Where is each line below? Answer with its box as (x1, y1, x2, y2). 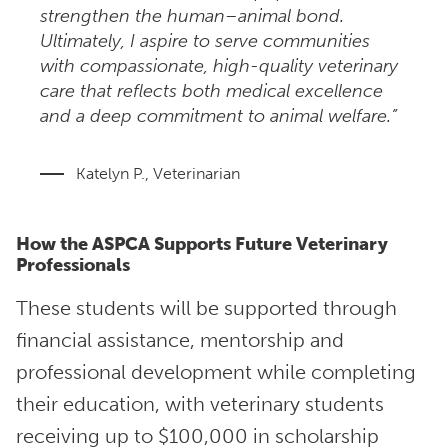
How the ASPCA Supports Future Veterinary (16, 234, 388, 256)
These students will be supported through (16, 296, 397, 321)
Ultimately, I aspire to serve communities (40, 31, 370, 53)
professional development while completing (16, 360, 416, 385)
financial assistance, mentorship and (16, 328, 344, 353)
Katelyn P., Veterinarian (76, 164, 240, 184)
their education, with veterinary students (16, 392, 384, 417)
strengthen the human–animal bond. (40, 6, 344, 28)
